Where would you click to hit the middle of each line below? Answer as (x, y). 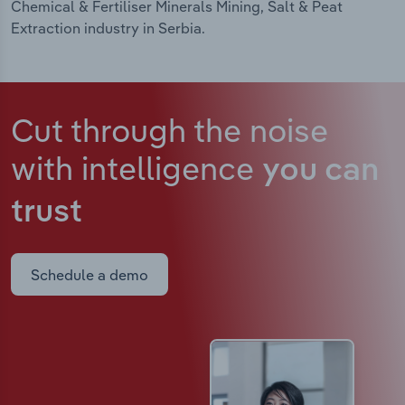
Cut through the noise (170, 130)
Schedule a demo (89, 274)
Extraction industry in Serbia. (108, 28)
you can (320, 172)
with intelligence (137, 168)
